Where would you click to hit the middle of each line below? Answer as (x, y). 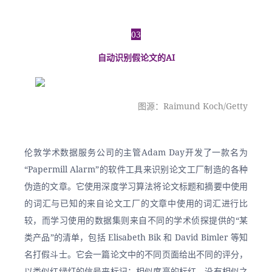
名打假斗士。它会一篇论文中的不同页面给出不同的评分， (136, 254)
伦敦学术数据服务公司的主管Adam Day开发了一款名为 (136, 152)
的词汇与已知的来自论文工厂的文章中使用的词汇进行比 (136, 203)
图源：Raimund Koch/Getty (193, 106)
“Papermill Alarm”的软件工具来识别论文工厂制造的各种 (136, 169)
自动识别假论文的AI (136, 57)
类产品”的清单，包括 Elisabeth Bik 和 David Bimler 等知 (136, 237)
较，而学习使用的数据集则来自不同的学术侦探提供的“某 (136, 220)
